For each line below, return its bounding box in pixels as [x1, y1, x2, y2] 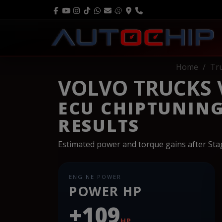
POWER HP [69, 182, 142, 200]
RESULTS [58, 113, 140, 137]
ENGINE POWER [69, 172, 121, 180]
